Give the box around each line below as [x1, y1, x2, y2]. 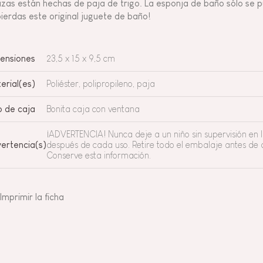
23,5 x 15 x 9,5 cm [46, 53, 115, 63]
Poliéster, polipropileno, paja [46, 78, 155, 89]
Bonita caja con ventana [46, 103, 140, 114]
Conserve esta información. [46, 150, 151, 160]
